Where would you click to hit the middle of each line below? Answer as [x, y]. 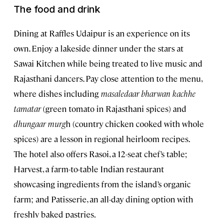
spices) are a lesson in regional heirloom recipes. [101, 138]
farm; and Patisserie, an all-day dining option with [103, 199]
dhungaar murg [40, 123]
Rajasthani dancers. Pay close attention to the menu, [108, 78]
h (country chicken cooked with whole [135, 123]
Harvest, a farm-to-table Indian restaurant [89, 169]
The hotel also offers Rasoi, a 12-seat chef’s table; [100, 154]
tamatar [27, 108]
